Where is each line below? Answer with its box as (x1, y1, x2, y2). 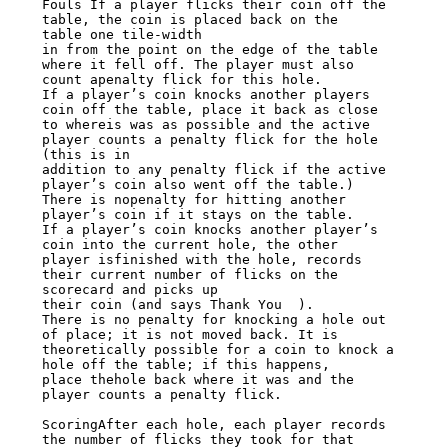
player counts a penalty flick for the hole (41, 132, 378, 148)
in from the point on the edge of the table (41, 42, 378, 58)
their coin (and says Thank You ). (41, 297, 314, 313)
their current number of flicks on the (41, 267, 338, 283)
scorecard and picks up (41, 282, 218, 298)
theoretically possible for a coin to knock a (41, 342, 394, 358)
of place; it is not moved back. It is (41, 327, 338, 343)
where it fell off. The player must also (41, 57, 354, 73)
